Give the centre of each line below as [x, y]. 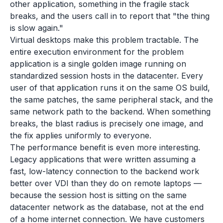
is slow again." [37, 28]
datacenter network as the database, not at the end [107, 207]
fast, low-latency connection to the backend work [105, 171]
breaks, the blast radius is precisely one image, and [107, 123]
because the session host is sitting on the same [98, 195]
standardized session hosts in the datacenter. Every [107, 76]
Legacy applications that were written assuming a [103, 159]
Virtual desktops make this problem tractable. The [104, 40]
